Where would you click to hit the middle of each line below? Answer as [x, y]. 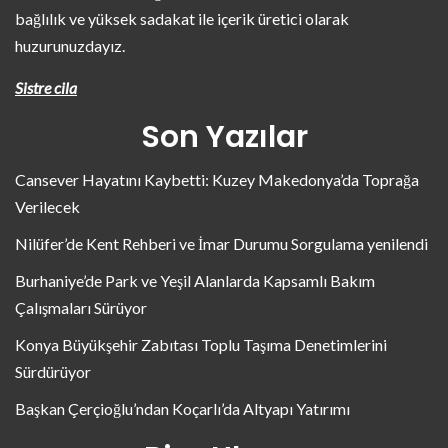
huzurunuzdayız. [70, 45]
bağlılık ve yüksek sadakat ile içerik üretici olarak [182, 18]
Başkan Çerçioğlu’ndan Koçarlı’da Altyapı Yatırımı [182, 408]
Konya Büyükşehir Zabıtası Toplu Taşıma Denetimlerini [201, 344]
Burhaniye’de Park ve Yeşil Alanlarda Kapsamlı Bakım [195, 280]
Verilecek [47, 206]
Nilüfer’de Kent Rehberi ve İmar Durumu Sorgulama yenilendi [221, 243]
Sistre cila [46, 87]
